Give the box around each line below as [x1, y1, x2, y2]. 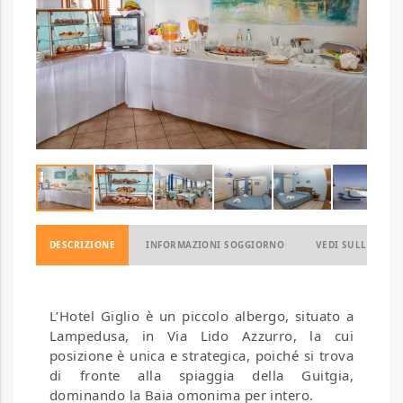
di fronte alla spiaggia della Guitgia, [49, 366, 354, 385]
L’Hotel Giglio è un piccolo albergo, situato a [49, 307, 354, 326]
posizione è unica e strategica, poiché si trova [49, 346, 354, 365]
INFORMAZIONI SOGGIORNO [146, 238, 285, 252]
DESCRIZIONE [49, 238, 115, 252]
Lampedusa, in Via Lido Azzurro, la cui [49, 327, 354, 345]
